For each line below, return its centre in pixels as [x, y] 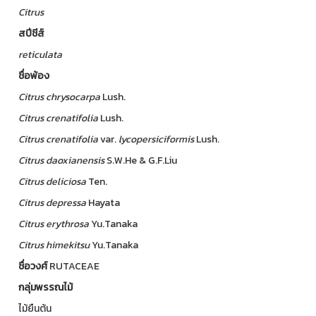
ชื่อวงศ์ [34, 266]
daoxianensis [75, 160]
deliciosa [66, 182]
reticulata [41, 55]
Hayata [103, 203]
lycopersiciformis [156, 139]
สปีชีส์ [31, 34]
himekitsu [68, 245]
